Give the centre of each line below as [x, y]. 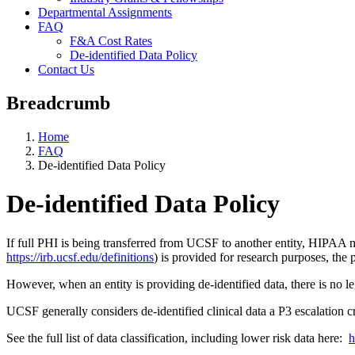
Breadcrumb [58, 103]
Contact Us [66, 69]
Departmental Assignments [105, 12]
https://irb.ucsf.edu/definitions [80, 257]
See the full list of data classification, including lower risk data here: [177, 338]
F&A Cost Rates [111, 40]
